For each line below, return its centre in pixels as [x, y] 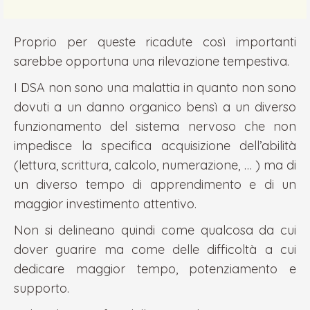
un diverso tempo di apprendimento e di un [155, 184]
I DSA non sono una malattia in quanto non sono [155, 88]
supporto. [42, 288]
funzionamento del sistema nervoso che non [155, 126]
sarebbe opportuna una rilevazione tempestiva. [152, 61]
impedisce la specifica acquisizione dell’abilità [155, 146]
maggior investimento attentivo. [105, 204]
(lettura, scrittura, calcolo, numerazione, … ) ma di [155, 165]
